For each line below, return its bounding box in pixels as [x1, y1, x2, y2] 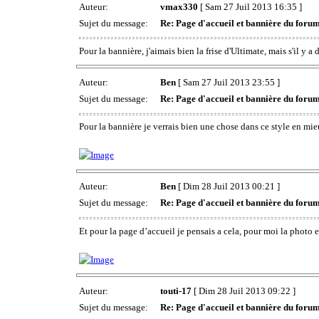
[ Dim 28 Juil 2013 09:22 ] [192, 285, 296, 296]
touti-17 [160, 285, 192, 296]
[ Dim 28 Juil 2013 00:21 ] [176, 181, 280, 192]
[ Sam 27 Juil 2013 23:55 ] [176, 76, 280, 88]
